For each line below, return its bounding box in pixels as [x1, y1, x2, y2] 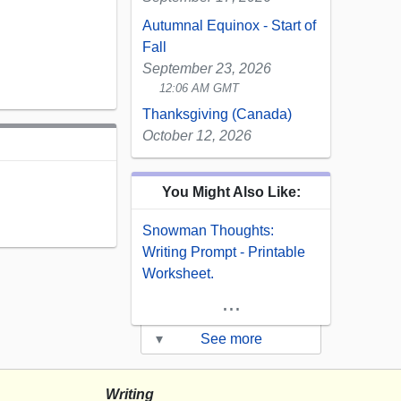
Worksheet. [142, 266, 214, 282]
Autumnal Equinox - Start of [142, 18, 316, 34]
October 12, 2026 [142, 128, 252, 144]
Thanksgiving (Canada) [142, 107, 292, 123]
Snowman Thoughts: [142, 223, 274, 239]
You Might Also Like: [161, 184, 301, 200]
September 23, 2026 [142, 61, 271, 77]
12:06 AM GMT [159, 81, 240, 96]
